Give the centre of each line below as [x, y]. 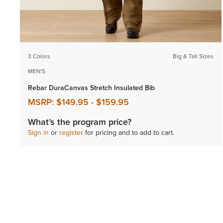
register [71, 133]
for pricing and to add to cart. [129, 133]
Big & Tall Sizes [193, 56]
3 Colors [39, 56]
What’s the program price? [80, 122]
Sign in [38, 133]
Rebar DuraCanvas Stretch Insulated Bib [91, 88]
